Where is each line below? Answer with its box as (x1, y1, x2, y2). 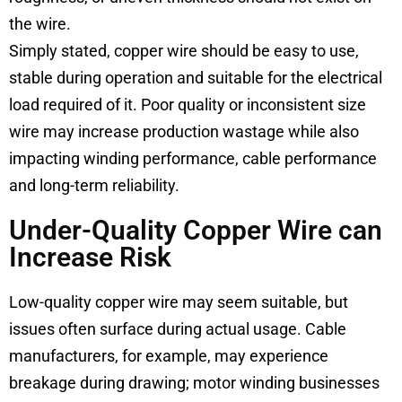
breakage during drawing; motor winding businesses (9, 372, 380, 392)
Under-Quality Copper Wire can (9, 214, 382, 246)
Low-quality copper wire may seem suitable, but (9, 292, 348, 311)
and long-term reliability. (9, 175, 179, 195)
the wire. (9, 13, 71, 33)
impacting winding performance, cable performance (9, 148, 377, 168)
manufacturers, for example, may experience (9, 345, 328, 365)
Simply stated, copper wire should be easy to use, (9, 40, 359, 60)
